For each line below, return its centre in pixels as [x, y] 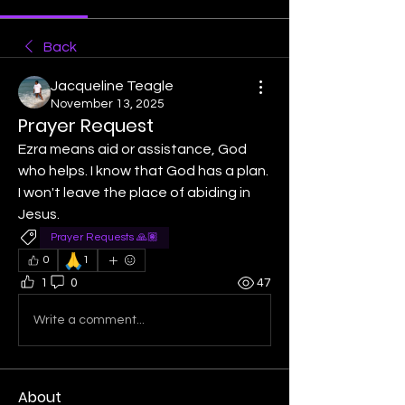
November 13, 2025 [108, 104]
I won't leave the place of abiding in [134, 193]
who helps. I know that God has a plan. [143, 171]
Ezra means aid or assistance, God [132, 149]
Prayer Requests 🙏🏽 [104, 237]
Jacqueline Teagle [112, 86]
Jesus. [40, 214]
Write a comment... [89, 320]
